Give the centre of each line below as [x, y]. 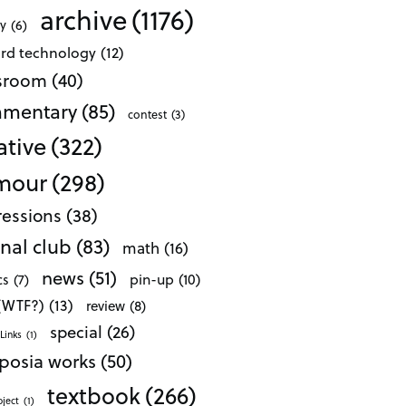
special [77, 332]
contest [148, 113]
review [106, 306]
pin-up [151, 278]
